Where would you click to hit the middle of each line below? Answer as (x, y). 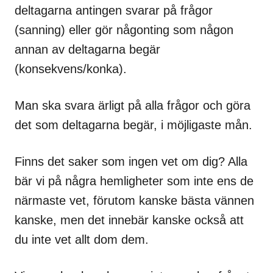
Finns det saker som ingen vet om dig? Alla (131, 161)
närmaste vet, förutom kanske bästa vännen (134, 200)
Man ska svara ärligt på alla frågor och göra (133, 105)
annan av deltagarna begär (87, 49)
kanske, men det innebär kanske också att (129, 220)
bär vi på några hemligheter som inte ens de (134, 181)
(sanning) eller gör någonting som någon (124, 30)
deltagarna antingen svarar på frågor (114, 10)
